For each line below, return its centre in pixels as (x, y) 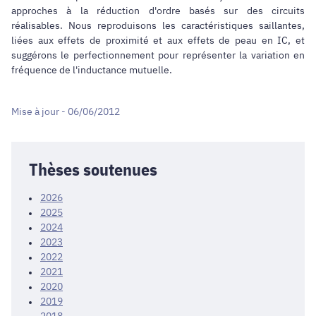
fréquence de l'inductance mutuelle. (92, 69)
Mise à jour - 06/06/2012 (66, 112)
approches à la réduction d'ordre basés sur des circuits (158, 10)
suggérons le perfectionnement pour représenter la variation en (158, 55)
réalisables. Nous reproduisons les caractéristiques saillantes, (158, 25)
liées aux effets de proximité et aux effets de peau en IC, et (158, 40)
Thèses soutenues (93, 170)
